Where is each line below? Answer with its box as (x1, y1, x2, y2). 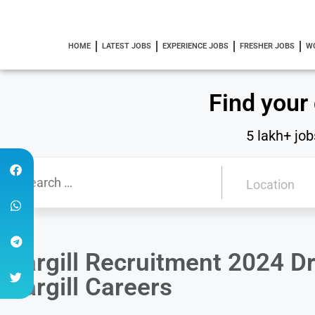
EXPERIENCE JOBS (162, 41, 229, 51)
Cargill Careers (7, 273, 172, 302)
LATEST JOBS (101, 41, 151, 51)
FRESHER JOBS (239, 41, 295, 51)
